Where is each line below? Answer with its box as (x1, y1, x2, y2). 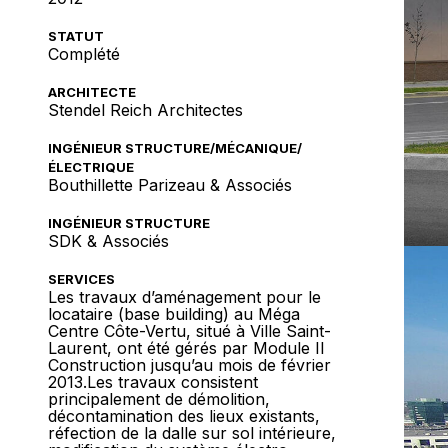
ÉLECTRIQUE (48, 159, 134, 175)
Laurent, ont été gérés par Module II (48, 338, 325, 358)
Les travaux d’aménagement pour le (48, 287, 321, 307)
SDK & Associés (48, 231, 169, 251)
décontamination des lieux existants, (48, 406, 320, 426)
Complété (48, 44, 120, 64)
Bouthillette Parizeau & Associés (48, 175, 292, 195)
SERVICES (48, 271, 115, 287)
